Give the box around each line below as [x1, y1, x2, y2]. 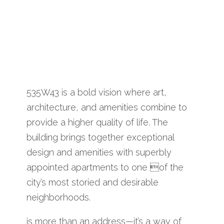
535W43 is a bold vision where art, [26, 86, 166, 97]
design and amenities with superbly [26, 146, 171, 157]
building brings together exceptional [26, 131, 174, 142]
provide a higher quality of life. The [26, 116, 168, 127]
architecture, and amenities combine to [26, 101, 187, 112]
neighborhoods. [26, 191, 90, 202]
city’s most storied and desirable [26, 176, 158, 187]
